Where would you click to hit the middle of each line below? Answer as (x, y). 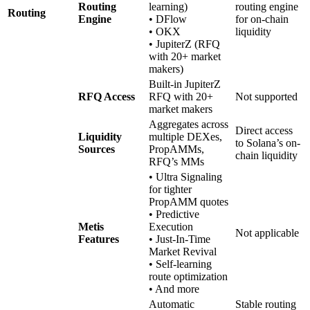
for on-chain (262, 19)
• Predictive (174, 214)
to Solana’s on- (268, 143)
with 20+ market (185, 56)
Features (99, 239)
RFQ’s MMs (176, 161)
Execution (171, 226)
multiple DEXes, (185, 136)
